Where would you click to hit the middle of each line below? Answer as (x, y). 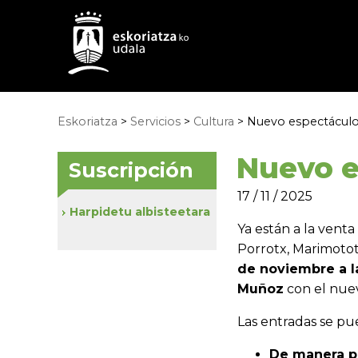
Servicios (155, 121)
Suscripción (131, 170)
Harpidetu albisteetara (140, 212)
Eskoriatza (88, 121)
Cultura (214, 121)
